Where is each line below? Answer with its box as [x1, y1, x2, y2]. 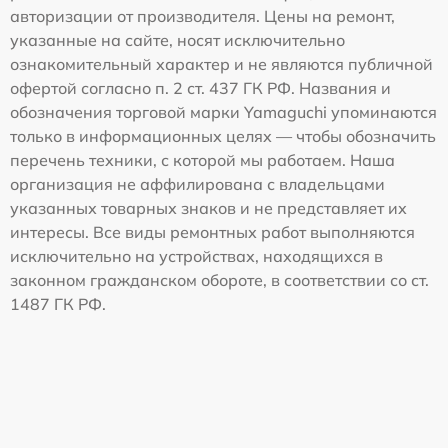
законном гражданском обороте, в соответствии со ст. [10, 269, 429, 290]
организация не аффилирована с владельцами [10, 173, 385, 194]
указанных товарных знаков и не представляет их [10, 197, 407, 218]
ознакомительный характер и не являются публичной [10, 53, 433, 74]
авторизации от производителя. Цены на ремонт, [10, 5, 395, 26]
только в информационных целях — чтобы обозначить [10, 125, 436, 146]
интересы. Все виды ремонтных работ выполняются [10, 221, 415, 242]
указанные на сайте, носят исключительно [10, 29, 345, 50]
